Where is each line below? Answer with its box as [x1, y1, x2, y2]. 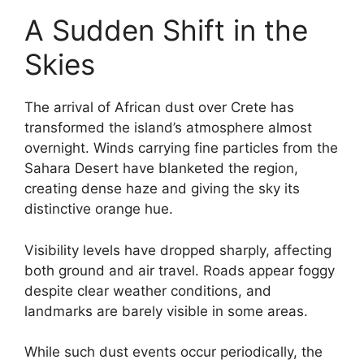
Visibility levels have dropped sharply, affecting [24, 241, 331, 258]
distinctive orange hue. [24, 201, 173, 218]
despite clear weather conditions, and [24, 282, 271, 299]
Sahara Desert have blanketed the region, [24, 160, 298, 177]
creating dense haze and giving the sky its [24, 180, 300, 197]
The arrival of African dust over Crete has [24, 99, 294, 116]
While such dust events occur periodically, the [24, 344, 323, 361]
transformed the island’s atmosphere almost [24, 119, 312, 136]
